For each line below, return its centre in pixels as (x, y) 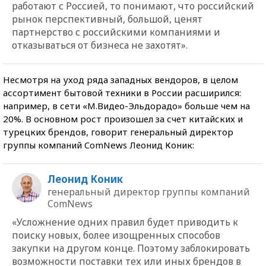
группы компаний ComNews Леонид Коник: (99, 145)
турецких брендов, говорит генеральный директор (118, 132)
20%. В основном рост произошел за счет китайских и (123, 118)
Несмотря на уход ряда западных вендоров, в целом (121, 79)
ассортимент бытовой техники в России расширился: (122, 92)
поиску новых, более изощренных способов (116, 235)
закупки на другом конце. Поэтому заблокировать (131, 248)
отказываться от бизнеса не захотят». (100, 45)
